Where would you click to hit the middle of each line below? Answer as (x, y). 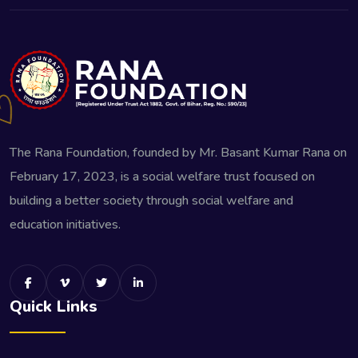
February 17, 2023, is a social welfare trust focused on (162, 177)
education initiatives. (65, 225)
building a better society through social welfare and (151, 201)
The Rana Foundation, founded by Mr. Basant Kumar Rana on (178, 153)
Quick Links (54, 307)
